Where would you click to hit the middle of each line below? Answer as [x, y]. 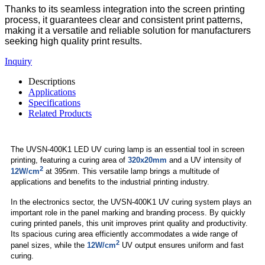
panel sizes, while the [49, 245]
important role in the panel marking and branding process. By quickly [128, 213]
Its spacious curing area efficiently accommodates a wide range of [124, 234]
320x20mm [147, 160]
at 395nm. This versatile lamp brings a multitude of [131, 172]
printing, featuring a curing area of [69, 160]
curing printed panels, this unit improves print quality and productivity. [129, 224]
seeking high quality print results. [73, 41]
